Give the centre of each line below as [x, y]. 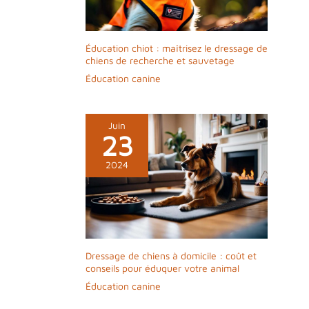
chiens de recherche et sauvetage [160, 61]
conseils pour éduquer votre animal [162, 268]
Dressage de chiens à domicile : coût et [171, 255]
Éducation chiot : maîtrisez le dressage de [177, 48]
